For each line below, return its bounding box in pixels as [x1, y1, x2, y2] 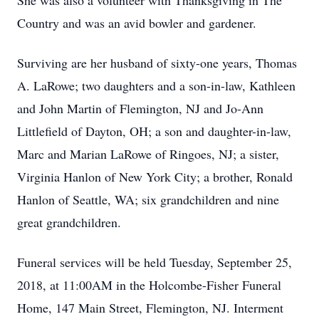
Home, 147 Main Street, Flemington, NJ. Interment [17, 299, 283, 316]
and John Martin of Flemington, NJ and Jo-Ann [17, 100, 263, 117]
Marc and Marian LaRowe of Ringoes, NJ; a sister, [17, 145, 279, 162]
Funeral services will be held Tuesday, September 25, [17, 253, 292, 271]
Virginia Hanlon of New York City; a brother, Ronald [17, 168, 293, 185]
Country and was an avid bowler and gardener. [17, 14, 256, 31]
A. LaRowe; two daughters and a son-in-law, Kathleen [17, 77, 296, 94]
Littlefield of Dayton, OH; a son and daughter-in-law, [17, 122, 291, 140]
